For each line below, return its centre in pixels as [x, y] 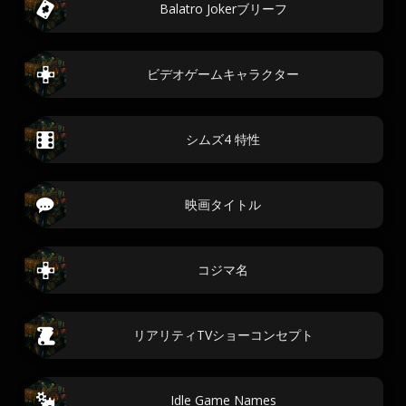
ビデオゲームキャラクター [223, 74]
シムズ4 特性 [223, 139]
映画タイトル [223, 204]
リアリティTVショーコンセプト [223, 335]
